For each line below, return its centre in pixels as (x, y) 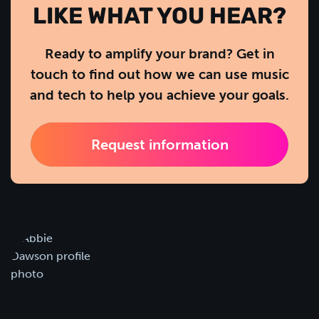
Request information (159, 144)
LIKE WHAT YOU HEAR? (159, 17)
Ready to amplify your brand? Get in (159, 53)
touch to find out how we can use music (159, 74)
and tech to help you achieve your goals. (159, 95)
